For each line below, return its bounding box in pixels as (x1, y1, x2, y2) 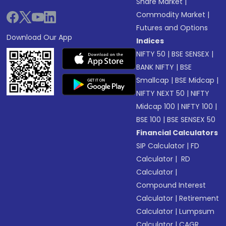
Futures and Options (136, 23, 208, 33)
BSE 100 (136, 115, 161, 125)
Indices (136, 36, 164, 46)
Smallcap (136, 75, 169, 86)
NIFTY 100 (181, 101, 213, 112)
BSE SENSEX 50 (167, 115, 216, 125)
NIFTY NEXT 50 (136, 88, 185, 99)
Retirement (179, 193, 219, 204)
